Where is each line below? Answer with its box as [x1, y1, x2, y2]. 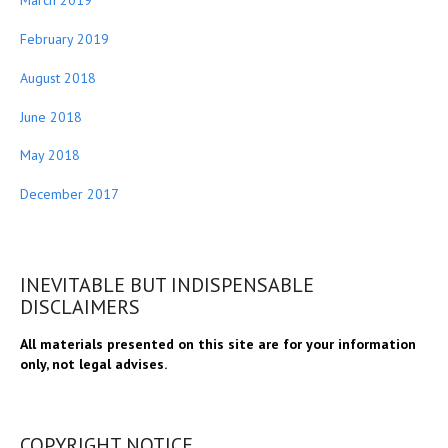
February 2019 [20, 30, 109, 49]
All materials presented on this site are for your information [20, 335, 416, 354]
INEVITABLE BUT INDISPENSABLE [20, 272, 314, 299]
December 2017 [20, 185, 119, 204]
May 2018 [20, 146, 80, 165]
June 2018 [20, 107, 82, 126]
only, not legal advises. [20, 355, 167, 374]
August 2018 [20, 68, 96, 87]
